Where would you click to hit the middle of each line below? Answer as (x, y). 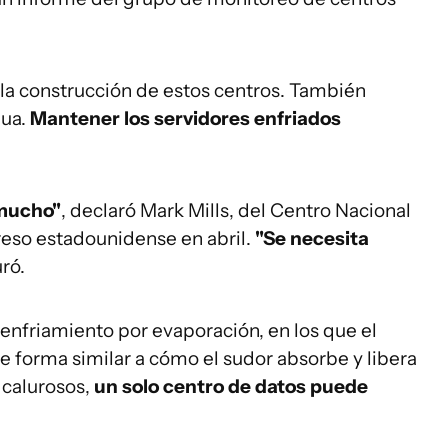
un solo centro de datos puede (231, 386)
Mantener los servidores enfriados (185, 118)
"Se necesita (312, 238)
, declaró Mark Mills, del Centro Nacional (236, 210)
